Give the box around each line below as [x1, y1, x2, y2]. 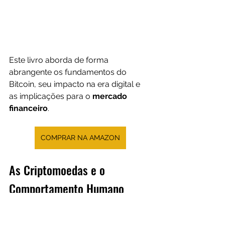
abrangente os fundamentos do [9, 67, 129, 77]
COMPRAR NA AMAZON [41, 134, 120, 142]
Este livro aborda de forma [9, 55, 110, 65]
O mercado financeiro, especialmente [9, 211, 150, 221]
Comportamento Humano [9, 179, 124, 198]
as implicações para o [9, 91, 92, 101]
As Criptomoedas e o [9, 161, 108, 179]
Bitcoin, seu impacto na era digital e [9, 79, 142, 89]
